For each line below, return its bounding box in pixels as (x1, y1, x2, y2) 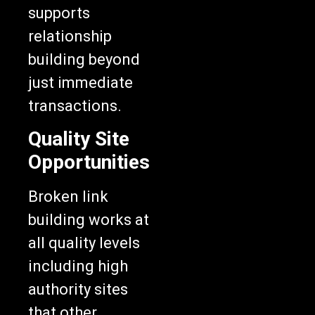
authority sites (28, 281, 128, 299)
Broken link (28, 188, 108, 206)
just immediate (28, 74, 133, 92)
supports (28, 4, 90, 22)
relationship (28, 27, 112, 46)
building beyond (28, 51, 140, 69)
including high (28, 257, 128, 276)
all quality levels (28, 234, 140, 252)
